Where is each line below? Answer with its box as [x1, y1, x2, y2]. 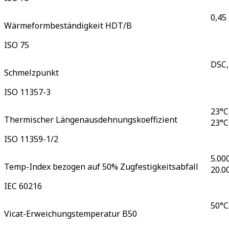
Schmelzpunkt [4, 67, 59, 79]
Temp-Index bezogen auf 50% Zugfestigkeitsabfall [4, 161, 198, 173]
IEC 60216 [4, 180, 42, 192]
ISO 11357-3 [4, 86, 51, 98]
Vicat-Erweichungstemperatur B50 [4, 208, 137, 220]
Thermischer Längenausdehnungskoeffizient [4, 114, 177, 126]
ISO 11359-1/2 [4, 133, 58, 145]
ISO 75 [4, 39, 29, 51]
